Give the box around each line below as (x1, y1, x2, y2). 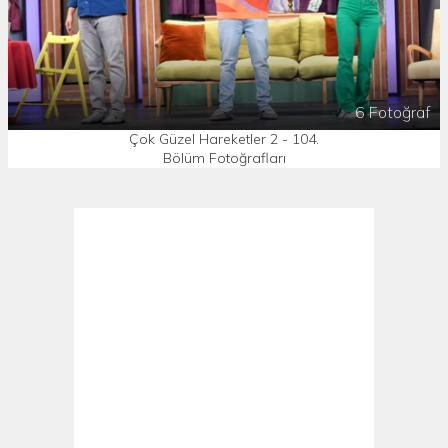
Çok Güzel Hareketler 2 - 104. (129, 129, 319, 148)
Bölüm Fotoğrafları (162, 148, 286, 167)
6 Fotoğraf (355, 101, 430, 122)
